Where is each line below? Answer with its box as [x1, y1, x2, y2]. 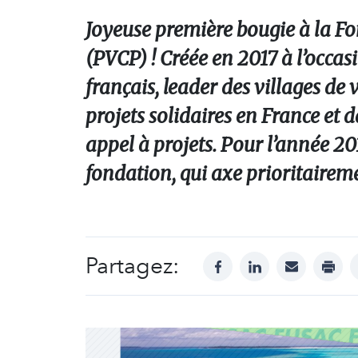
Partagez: [86, 253, 179, 279]
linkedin [254, 253, 300, 268]
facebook [217, 253, 273, 268]
